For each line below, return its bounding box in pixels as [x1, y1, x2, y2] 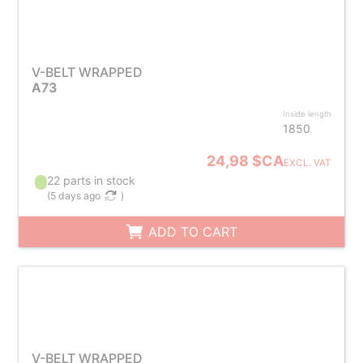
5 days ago [50, 190, 101, 202]
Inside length [283, 109, 332, 118]
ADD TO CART [144, 224, 238, 240]
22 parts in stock [47, 173, 136, 187]
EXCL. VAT [284, 157, 332, 169]
